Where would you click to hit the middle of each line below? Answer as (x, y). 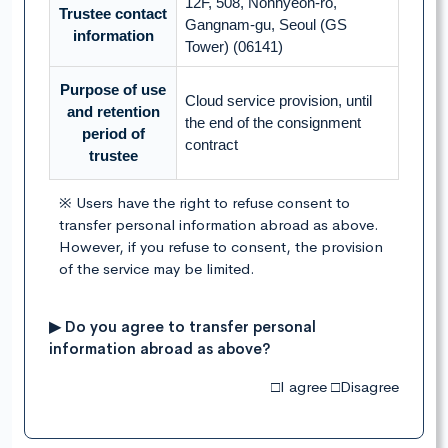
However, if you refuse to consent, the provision (221, 247)
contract (211, 145)
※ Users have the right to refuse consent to (204, 203)
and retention (113, 112)
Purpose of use (113, 90)
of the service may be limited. (157, 269)
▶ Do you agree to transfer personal (182, 327)
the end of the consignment (273, 123)
